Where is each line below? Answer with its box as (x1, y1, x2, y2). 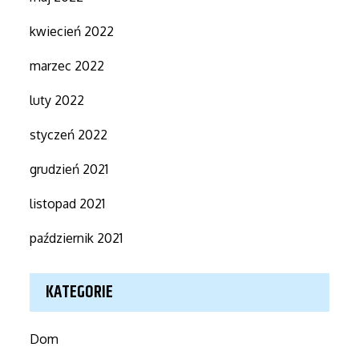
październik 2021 (30, 229, 123, 246)
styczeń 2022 (30, 126, 108, 143)
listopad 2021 (30, 195, 106, 212)
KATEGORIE (46, 278, 114, 306)
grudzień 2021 (30, 160, 109, 177)
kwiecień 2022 (30, 22, 115, 39)
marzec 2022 (30, 57, 105, 74)
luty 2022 (30, 91, 85, 108)
